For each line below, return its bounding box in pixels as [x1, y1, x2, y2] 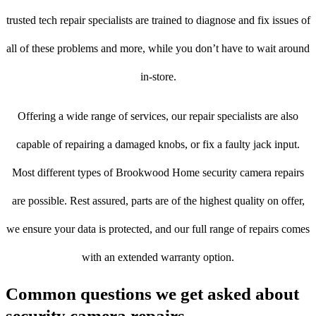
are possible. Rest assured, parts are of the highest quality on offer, [11, 195, 305, 207]
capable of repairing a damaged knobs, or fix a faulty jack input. [16, 138, 300, 151]
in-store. [140, 71, 176, 83]
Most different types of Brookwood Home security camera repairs [12, 166, 304, 179]
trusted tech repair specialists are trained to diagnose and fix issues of [6, 14, 310, 27]
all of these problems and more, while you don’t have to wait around [6, 42, 310, 55]
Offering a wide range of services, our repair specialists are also [18, 110, 298, 123]
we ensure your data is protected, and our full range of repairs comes [6, 223, 310, 236]
